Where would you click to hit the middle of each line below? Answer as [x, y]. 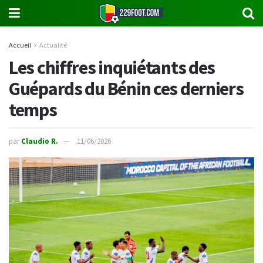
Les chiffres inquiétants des [112, 67]
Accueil [20, 45]
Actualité [53, 45]
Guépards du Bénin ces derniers [126, 88]
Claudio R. [40, 141]
